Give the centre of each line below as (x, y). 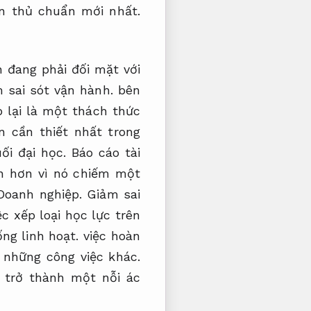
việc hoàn (110, 235)
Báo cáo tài (106, 152)
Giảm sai (114, 194)
